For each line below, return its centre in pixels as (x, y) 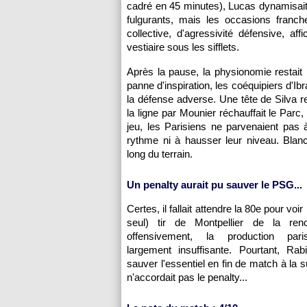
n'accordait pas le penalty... (187, 277)
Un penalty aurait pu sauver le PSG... (214, 185)
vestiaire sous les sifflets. (183, 47)
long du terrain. (160, 154)
